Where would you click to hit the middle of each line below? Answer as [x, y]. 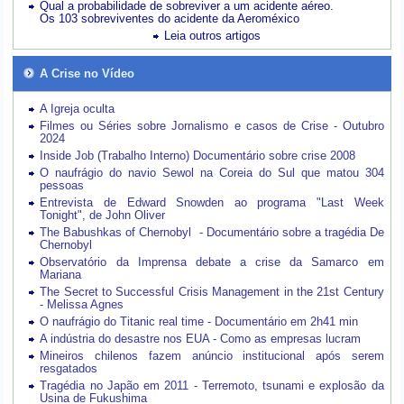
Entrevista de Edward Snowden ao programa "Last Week [212, 203]
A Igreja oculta [78, 109]
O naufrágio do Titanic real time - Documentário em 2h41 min [199, 322]
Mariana [61, 275]
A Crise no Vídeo [87, 74]
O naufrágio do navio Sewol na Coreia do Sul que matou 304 [212, 173]
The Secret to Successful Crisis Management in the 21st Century [212, 292]
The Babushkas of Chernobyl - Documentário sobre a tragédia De [212, 233]
